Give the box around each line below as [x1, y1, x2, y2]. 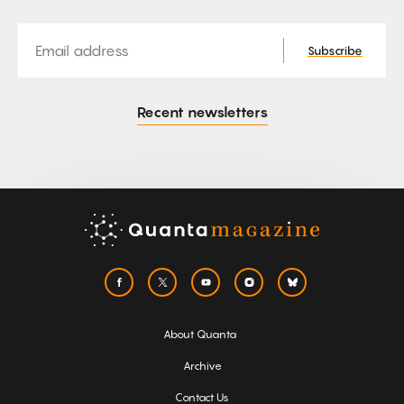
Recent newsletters [136, 103, 268, 122]
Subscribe [308, 43, 363, 59]
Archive [182, 359, 222, 373]
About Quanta [162, 327, 236, 342]
